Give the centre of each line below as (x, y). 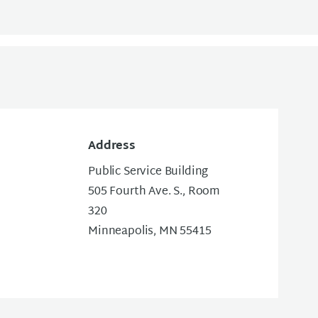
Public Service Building (148, 172)
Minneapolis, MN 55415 (150, 231)
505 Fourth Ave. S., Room (154, 192)
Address (112, 146)
